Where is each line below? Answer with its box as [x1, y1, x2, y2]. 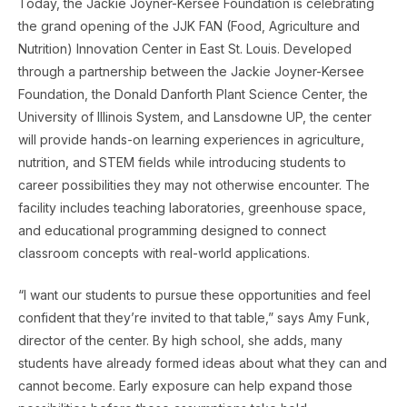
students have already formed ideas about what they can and [18, 354, 387, 371]
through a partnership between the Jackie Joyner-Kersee [18, 63, 364, 79]
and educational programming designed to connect [18, 222, 326, 238]
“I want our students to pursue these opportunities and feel [18, 286, 371, 303]
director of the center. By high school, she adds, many [18, 332, 342, 348]
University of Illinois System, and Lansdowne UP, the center [18, 108, 372, 124]
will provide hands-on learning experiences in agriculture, [18, 131, 364, 147]
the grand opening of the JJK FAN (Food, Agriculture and [18, 17, 360, 34]
